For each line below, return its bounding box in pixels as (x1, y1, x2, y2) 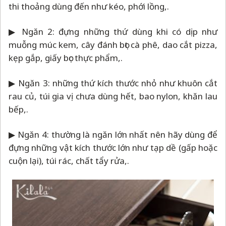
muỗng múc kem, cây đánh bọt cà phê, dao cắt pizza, (9, 39, 217, 51)
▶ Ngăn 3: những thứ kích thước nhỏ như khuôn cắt (9, 77, 217, 89)
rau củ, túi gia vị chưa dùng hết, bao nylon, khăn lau (9, 90, 217, 102)
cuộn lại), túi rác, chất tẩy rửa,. (9, 155, 129, 167)
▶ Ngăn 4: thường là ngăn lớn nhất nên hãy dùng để (9, 129, 217, 141)
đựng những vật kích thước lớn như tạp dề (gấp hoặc (9, 142, 217, 154)
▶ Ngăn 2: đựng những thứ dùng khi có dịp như (9, 26, 217, 38)
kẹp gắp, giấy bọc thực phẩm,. (9, 52, 123, 64)
